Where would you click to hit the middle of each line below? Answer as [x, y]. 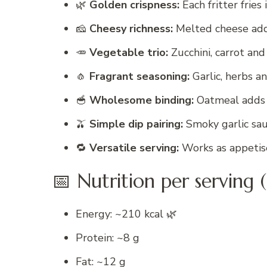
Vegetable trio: [129, 52]
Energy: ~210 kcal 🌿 [126, 214]
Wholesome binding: [142, 100]
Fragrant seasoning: [139, 76]
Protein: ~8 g [108, 238]
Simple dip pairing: [136, 124]
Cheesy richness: [131, 28]
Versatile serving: [134, 148]
